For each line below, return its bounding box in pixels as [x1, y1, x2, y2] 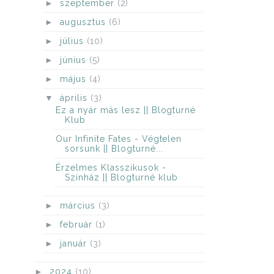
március [59, 200, 98, 210]
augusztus [59, 17, 109, 28]
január [59, 238, 90, 248]
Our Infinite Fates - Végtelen [55, 133, 182, 144]
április [59, 93, 91, 103]
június [59, 55, 89, 65]
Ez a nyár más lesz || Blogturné [55, 105, 196, 115]
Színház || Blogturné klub [64, 172, 178, 182]
